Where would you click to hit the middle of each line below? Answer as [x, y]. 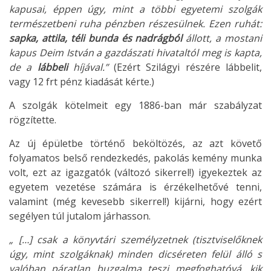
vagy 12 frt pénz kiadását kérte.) [82, 82]
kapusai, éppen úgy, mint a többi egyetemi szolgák [135, 9]
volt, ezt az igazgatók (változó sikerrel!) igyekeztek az [135, 173]
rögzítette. [33, 120]
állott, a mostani [224, 38]
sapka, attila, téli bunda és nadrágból [98, 38]
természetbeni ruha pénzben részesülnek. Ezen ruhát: [135, 24]
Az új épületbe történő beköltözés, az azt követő [135, 144]
